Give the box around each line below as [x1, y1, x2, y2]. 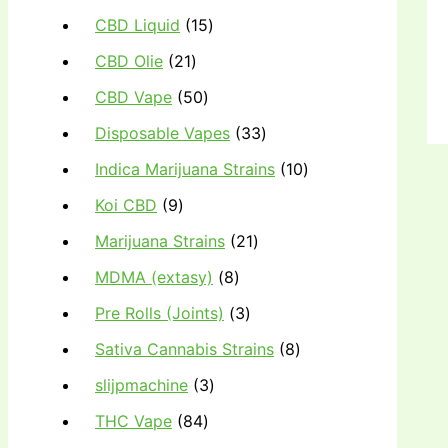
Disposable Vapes [95, 122, 230, 143]
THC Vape [95, 410, 172, 431]
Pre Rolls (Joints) [95, 302, 224, 323]
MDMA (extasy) [95, 266, 213, 287]
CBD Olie [95, 50, 163, 71]
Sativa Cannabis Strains [95, 338, 274, 359]
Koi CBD [95, 194, 157, 215]
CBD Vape [95, 86, 172, 107]
